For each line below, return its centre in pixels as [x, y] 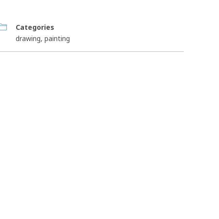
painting [57, 38]
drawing [28, 38]
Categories [35, 27]
